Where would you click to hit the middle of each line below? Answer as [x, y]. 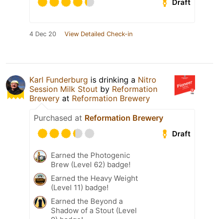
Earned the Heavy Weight [94, 178]
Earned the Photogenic [90, 155]
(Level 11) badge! [80, 188]
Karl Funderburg [59, 80]
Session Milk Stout [64, 89]
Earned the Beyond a [87, 201]
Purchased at [59, 118]
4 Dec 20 [43, 34]
